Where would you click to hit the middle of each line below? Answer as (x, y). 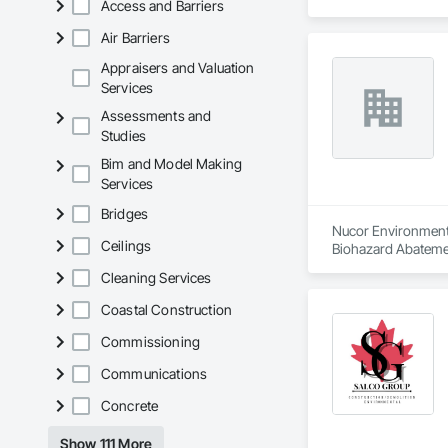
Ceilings (126, 246)
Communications (154, 374)
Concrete (130, 406)
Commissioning (150, 342)
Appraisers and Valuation (178, 68)
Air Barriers (135, 38)
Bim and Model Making (172, 164)
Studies (124, 136)
